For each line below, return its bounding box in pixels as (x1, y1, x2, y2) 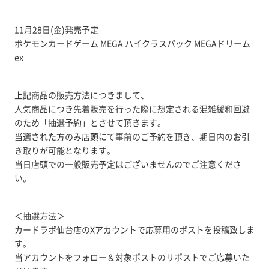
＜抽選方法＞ (14, 210, 65, 222)
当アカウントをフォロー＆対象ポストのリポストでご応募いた (14, 251, 250, 263)
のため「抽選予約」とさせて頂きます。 (14, 116, 166, 128)
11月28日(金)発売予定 (14, 23, 98, 35)
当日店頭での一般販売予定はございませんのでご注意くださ (14, 158, 241, 170)
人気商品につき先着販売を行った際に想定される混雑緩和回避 (14, 103, 250, 115)
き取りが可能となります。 (14, 144, 115, 156)
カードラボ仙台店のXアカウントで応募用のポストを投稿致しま (14, 223, 255, 235)
